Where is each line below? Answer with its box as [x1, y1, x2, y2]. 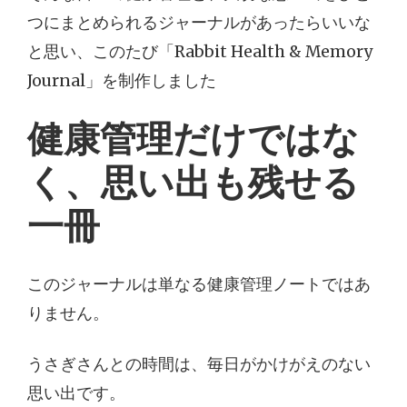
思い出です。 [27, 383, 125, 404]
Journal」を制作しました [27, 71, 216, 92]
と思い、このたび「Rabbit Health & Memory [27, 42, 372, 63]
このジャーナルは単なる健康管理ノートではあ [27, 274, 371, 295]
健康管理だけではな [27, 116, 359, 162]
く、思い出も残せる [27, 160, 359, 205]
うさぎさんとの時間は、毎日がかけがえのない [27, 354, 371, 375]
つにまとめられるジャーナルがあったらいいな [27, 13, 371, 34]
